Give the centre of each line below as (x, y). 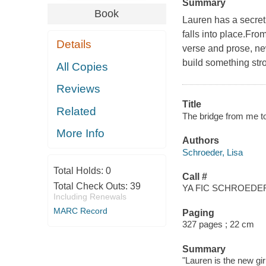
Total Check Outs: (91, 186)
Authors (200, 141)
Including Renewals (90, 196)
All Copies (83, 66)
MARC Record (80, 210)
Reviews (79, 89)
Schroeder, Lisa (212, 152)
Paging (198, 213)
